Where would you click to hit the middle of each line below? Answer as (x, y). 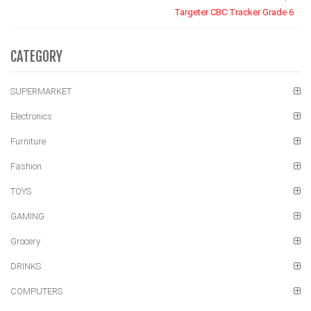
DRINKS (26, 266)
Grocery (25, 241)
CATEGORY (36, 57)
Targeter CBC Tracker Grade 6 (234, 12)
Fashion (26, 166)
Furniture (28, 141)
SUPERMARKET (41, 91)
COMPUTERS (36, 291)
